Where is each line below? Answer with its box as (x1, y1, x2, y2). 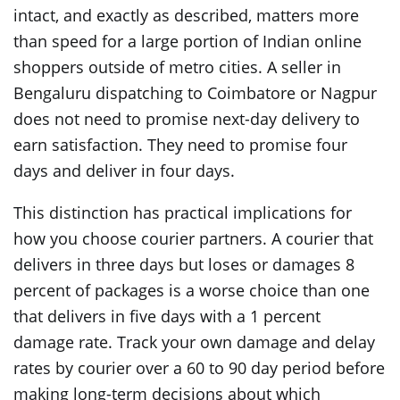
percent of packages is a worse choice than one (13, 279, 370, 302)
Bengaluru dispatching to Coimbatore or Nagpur (13, 82, 377, 104)
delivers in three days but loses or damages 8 (13, 254, 354, 276)
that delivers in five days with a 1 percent (13, 305, 321, 328)
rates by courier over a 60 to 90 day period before (13, 357, 385, 379)
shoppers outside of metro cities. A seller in (13, 56, 341, 79)
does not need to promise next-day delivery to (13, 108, 360, 130)
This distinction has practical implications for (13, 202, 352, 224)
